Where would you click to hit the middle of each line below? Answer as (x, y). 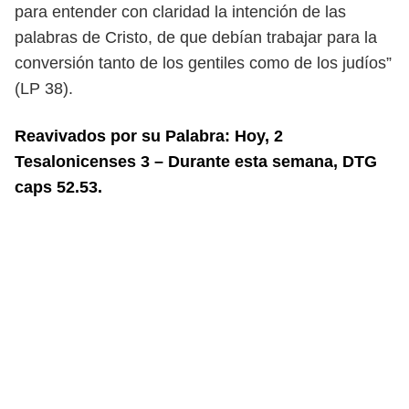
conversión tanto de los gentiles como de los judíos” (203, 63)
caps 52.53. (58, 187)
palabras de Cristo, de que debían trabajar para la (196, 37)
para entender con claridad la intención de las (180, 12)
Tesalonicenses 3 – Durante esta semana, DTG (196, 162)
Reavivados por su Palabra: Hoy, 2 (149, 136)
